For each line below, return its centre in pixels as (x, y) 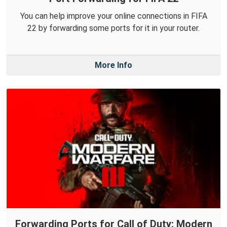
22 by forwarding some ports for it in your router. (113, 28)
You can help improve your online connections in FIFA (113, 16)
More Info (113, 65)
